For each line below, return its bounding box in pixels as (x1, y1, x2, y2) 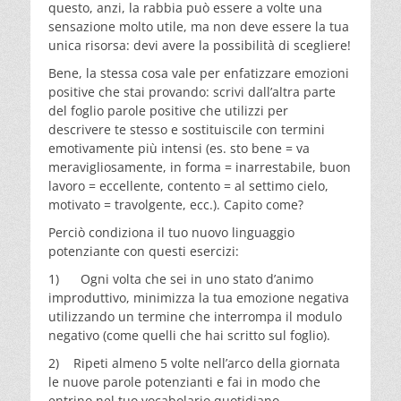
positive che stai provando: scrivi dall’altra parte (48, 82, 336, 100)
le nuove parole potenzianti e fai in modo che (48, 372, 320, 390)
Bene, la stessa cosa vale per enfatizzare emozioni (48, 64, 349, 81)
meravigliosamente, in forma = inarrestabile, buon (48, 158, 351, 175)
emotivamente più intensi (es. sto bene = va (48, 139, 310, 157)
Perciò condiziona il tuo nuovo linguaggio (48, 223, 294, 241)
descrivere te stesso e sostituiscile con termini (48, 120, 325, 138)
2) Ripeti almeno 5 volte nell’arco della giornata (48, 354, 340, 371)
